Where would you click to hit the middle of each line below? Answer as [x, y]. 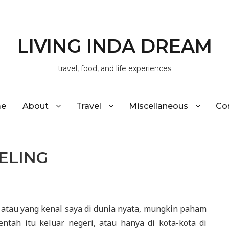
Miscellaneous [158, 106]
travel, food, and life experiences [114, 68]
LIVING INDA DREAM [114, 46]
